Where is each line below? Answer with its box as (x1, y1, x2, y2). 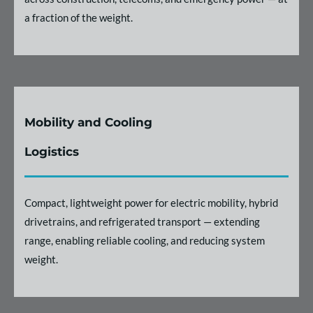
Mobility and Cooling (24, 115, 152, 129)
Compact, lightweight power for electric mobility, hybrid (24, 196, 278, 209)
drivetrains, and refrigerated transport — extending (24, 214, 260, 228)
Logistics (24, 144, 79, 159)
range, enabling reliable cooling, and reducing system (24, 233, 265, 247)
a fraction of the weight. (24, 10, 133, 24)
